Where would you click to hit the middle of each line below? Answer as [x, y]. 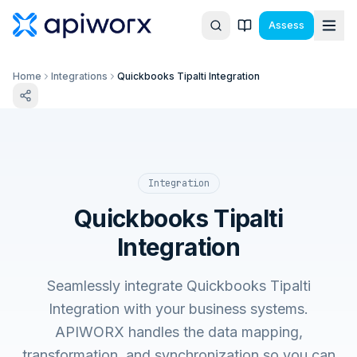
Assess [286, 25]
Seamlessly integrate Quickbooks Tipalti [178, 286]
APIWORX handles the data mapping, [178, 332]
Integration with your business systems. [178, 309]
